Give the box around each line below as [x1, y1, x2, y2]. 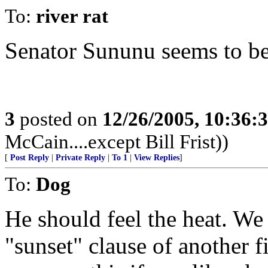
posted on [15, 108, 102, 130]
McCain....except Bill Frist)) [5, 130, 229, 153]
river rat [36, 5, 108, 27]
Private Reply [56, 153, 105, 162]
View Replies [134, 153, 179, 162]
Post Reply [10, 153, 49, 162]
